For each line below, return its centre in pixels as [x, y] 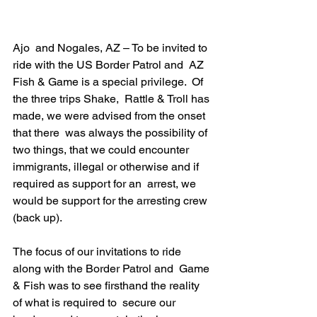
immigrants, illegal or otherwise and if [107, 166]
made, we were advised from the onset [110, 115]
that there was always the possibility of [111, 132]
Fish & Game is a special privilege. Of [109, 81]
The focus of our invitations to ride [98, 251]
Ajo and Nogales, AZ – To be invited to [111, 47]
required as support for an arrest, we [106, 183]
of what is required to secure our [96, 302]
